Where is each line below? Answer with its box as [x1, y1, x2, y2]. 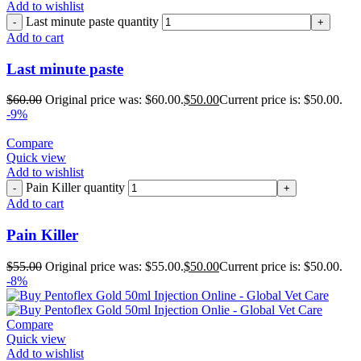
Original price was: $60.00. [45, 93, 184, 107]
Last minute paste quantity [26, 15, 159, 29]
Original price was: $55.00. [45, 259, 184, 273]
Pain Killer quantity [26, 180, 125, 195]
